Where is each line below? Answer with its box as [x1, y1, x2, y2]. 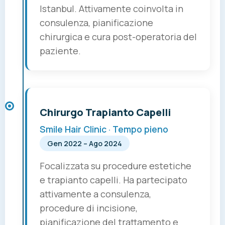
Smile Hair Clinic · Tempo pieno [40, 123, 168, 136]
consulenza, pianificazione [40, 17, 153, 29]
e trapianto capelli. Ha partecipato [40, 174, 187, 186]
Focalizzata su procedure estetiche [40, 160, 191, 172]
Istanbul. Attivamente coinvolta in [40, 3, 183, 15]
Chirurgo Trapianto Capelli [40, 105, 171, 120]
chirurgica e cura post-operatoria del [40, 31, 197, 43]
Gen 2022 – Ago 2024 [47, 139, 122, 149]
